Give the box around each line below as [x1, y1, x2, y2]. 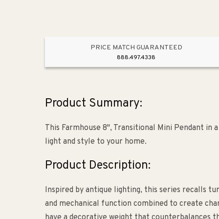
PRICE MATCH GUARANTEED [90, 44, 182, 52]
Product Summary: [45, 96, 142, 111]
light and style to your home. [45, 137, 147, 147]
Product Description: [45, 158, 151, 174]
